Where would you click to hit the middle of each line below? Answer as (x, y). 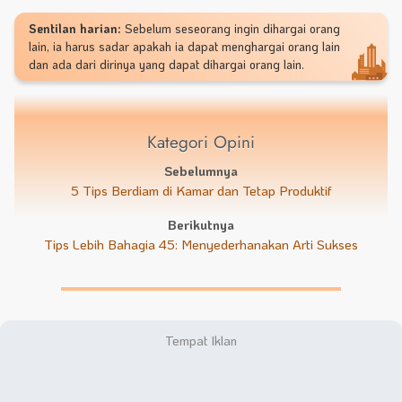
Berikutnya (201, 224)
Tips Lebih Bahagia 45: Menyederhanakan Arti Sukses (201, 244)
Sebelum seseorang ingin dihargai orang (231, 28)
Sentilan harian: (75, 28)
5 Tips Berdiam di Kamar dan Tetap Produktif (201, 190)
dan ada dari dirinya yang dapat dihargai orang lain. (166, 64)
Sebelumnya (201, 170)
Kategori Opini (201, 141)
